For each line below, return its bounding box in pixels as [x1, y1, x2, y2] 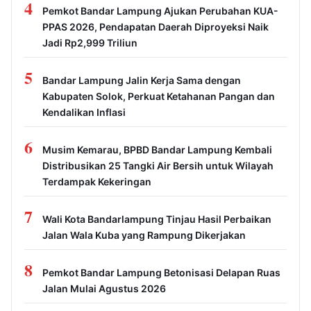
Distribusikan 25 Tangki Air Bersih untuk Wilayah [42, 160, 274, 172]
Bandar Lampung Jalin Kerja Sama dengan [42, 74, 241, 87]
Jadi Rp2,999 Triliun [42, 37, 137, 49]
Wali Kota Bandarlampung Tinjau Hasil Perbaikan [42, 213, 271, 226]
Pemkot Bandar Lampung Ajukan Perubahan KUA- [42, 5, 278, 17]
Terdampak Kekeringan [42, 176, 151, 188]
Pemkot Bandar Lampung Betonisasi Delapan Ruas [42, 267, 280, 279]
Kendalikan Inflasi [42, 106, 126, 119]
